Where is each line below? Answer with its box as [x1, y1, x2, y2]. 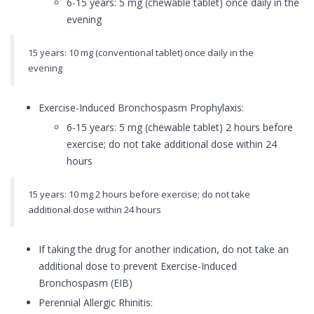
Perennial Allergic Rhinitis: [39, 296, 153, 310]
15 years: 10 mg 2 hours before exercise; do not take [28, 188, 250, 201]
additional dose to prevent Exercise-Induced [39, 259, 237, 273]
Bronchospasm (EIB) [39, 276, 132, 290]
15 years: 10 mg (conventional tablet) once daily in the [28, 46, 254, 60]
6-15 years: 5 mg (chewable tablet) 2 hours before [67, 121, 293, 135]
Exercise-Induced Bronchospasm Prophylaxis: [39, 101, 244, 115]
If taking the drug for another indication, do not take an [39, 243, 289, 257]
